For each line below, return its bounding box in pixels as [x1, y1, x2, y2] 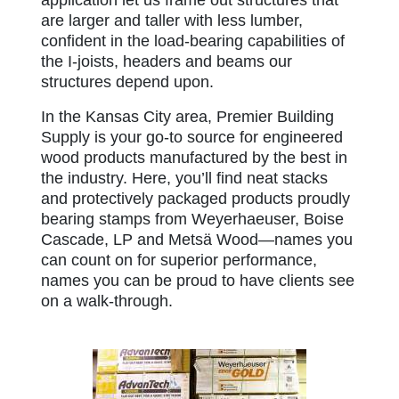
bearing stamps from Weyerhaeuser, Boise [41, 209, 344, 228]
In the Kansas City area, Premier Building [41, 107, 334, 126]
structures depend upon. [41, 72, 214, 91]
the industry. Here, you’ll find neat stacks [41, 168, 328, 187]
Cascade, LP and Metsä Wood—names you [41, 230, 353, 248]
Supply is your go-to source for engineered [41, 127, 343, 146]
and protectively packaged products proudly [41, 189, 350, 208]
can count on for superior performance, [41, 250, 317, 269]
